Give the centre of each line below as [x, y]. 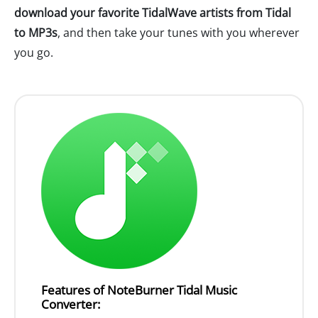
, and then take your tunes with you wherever [179, 33]
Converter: [71, 305]
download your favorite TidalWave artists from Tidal [153, 13]
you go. [34, 53]
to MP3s [36, 33]
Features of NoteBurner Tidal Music [139, 290]
